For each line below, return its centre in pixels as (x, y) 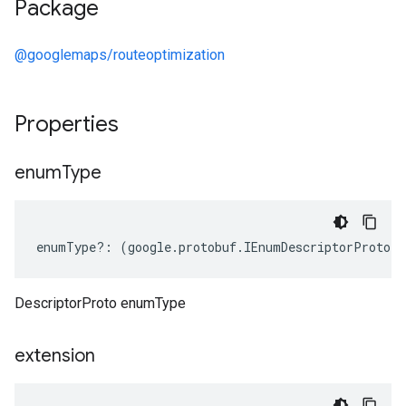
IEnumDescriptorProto (317, 247)
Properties (69, 124)
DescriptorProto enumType (100, 303)
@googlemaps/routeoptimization (120, 55)
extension (55, 356)
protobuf (208, 247)
